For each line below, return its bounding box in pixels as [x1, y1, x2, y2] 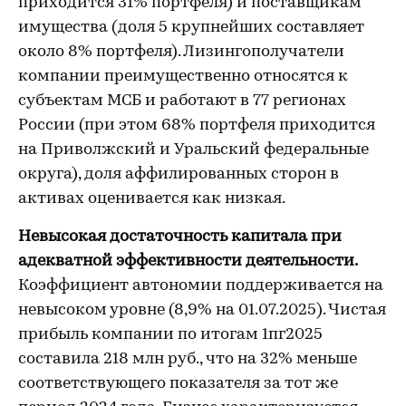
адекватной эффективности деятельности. [18, 253, 358, 270]
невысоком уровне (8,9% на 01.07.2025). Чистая [18, 302, 386, 319]
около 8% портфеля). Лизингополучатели [18, 43, 344, 61]
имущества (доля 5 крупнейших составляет [18, 19, 364, 36]
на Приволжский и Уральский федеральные [18, 141, 369, 159]
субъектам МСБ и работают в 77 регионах [18, 92, 346, 110]
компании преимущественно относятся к [18, 68, 348, 85]
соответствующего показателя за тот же [18, 375, 338, 392]
